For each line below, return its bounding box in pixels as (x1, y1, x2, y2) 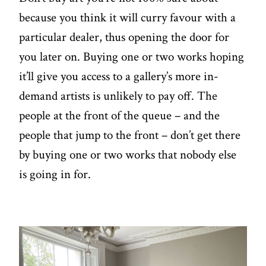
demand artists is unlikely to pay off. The (19, 88, 218, 104)
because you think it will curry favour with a (19, 9, 236, 26)
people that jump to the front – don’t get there (19, 127, 241, 144)
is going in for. (19, 166, 94, 183)
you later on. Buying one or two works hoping (19, 49, 245, 65)
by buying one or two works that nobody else (19, 147, 237, 163)
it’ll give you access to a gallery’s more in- (19, 68, 219, 85)
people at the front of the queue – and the (19, 107, 220, 124)
